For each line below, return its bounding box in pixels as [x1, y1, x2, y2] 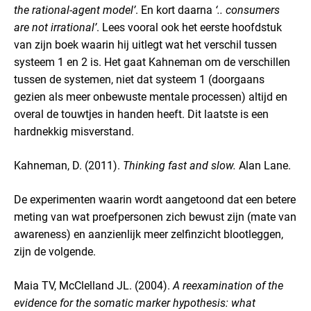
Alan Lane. [236, 159, 291, 172]
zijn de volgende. [14, 245, 96, 258]
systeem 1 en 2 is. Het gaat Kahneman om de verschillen [14, 56, 290, 69]
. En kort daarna [135, 3, 215, 17]
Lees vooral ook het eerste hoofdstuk [102, 21, 282, 34]
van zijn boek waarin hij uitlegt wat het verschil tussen [14, 38, 277, 51]
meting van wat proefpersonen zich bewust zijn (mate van [14, 210, 296, 224]
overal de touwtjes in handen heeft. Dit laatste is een [14, 108, 269, 121]
